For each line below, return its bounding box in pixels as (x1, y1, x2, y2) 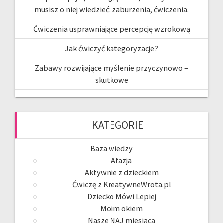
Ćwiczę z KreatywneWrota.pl (72, 179, 171, 189)
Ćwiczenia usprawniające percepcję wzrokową (33, 23, 190, 34)
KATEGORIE (92, 118, 143, 132)
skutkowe (95, 74, 128, 85)
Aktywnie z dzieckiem (84, 167, 159, 177)
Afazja (111, 155, 132, 165)
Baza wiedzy (90, 143, 133, 153)
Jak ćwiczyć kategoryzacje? (65, 43, 158, 53)
